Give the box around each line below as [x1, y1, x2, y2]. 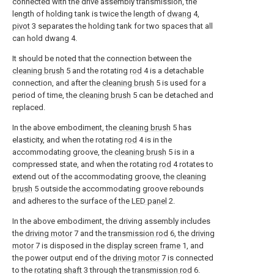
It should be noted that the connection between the [12, 54, 191, 63]
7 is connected [160, 253, 213, 262]
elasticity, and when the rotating [12, 135, 125, 144]
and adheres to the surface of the [12, 196, 131, 206]
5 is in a [166, 147, 194, 157]
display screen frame [106, 241, 180, 250]
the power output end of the [12, 253, 113, 262]
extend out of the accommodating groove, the [12, 172, 176, 181]
